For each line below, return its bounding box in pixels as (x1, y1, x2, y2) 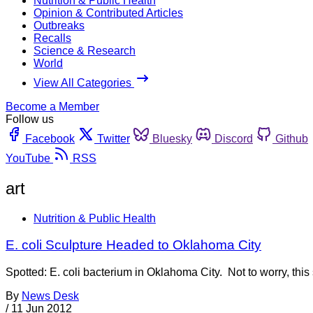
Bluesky (152, 132, 192, 145)
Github (275, 132, 308, 145)
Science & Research (34, 44, 136, 57)
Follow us (6, 112, 54, 125)
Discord (214, 132, 253, 145)
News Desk (22, 290, 79, 303)
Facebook (25, 132, 75, 145)
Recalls (34, 31, 71, 44)
